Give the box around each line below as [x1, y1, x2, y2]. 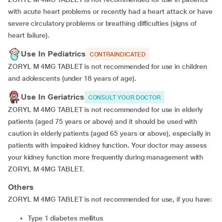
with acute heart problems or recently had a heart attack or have [8, 7, 213, 16]
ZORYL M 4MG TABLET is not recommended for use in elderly [8, 106, 203, 114]
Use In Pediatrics [21, 49, 86, 59]
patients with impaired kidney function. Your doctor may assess [8, 141, 207, 150]
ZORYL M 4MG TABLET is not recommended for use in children [8, 62, 207, 71]
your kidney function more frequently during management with [8, 153, 204, 162]
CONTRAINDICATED [89, 51, 146, 58]
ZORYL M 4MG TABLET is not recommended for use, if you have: [8, 195, 213, 204]
